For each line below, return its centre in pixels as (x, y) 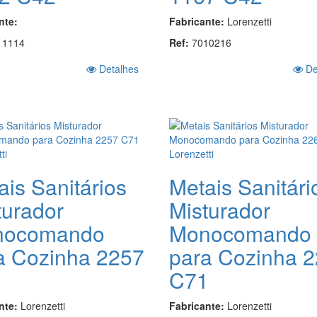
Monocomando (240, 233)
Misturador (219, 209)
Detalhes (117, 68)
